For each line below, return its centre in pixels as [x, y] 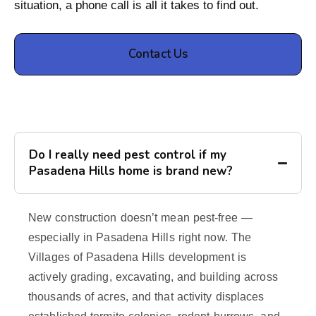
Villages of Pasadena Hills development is [137, 257]
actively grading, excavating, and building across [153, 277]
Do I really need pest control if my [128, 155]
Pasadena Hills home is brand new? [131, 171]
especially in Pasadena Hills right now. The [140, 238]
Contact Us [158, 54]
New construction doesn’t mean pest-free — [140, 218]
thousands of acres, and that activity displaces [146, 297]
